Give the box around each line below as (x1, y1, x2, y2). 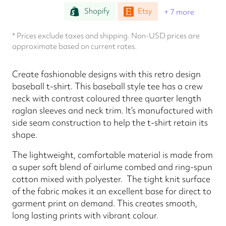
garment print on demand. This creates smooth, (12, 197, 197, 209)
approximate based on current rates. (12, 41, 137, 51)
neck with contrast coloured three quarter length (12, 92, 201, 104)
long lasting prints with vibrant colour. (12, 209, 158, 221)
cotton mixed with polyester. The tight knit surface (12, 173, 210, 185)
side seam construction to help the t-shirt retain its (12, 117, 208, 128)
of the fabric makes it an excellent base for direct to (12, 185, 211, 197)
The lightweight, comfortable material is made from (12, 149, 213, 160)
